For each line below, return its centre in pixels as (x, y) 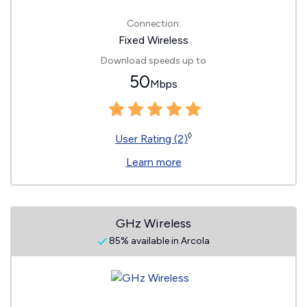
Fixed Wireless (153, 40)
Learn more (153, 162)
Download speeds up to (153, 61)
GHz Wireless (153, 224)
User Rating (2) (151, 139)
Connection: (153, 24)
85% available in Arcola (158, 241)
